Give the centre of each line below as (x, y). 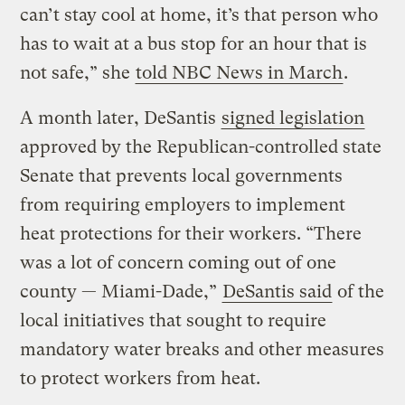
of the (359, 291)
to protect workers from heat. (143, 378)
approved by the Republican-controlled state (201, 146)
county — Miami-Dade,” (121, 291)
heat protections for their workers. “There (191, 233)
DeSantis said (278, 291)
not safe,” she (78, 72)
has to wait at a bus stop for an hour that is (194, 43)
